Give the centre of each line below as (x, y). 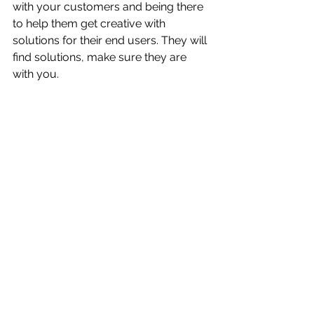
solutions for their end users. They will (111, 40)
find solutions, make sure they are (101, 57)
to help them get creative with (90, 23)
